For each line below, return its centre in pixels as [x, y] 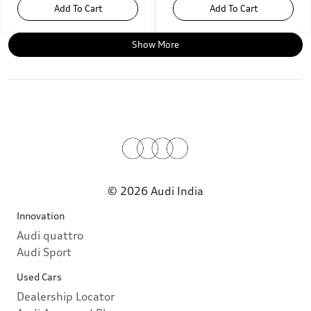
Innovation [41, 216]
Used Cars [39, 277]
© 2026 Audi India [155, 191]
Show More [155, 45]
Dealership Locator [66, 297]
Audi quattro [50, 236]
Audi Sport [44, 252]
